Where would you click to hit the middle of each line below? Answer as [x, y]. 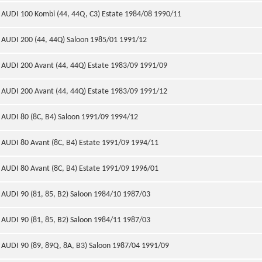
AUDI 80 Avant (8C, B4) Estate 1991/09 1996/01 [80, 169]
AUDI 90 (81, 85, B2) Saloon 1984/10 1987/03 [76, 194]
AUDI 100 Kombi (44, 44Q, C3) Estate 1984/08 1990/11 [91, 14]
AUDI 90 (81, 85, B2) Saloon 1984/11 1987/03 [76, 220]
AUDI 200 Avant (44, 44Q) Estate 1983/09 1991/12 [84, 92]
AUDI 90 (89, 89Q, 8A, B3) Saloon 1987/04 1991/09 [85, 246]
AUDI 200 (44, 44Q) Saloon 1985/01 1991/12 [74, 40]
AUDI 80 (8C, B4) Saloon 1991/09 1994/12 [70, 117]
